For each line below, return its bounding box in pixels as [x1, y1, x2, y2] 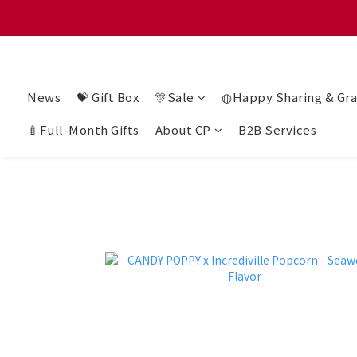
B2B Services [238, 121, 316, 139]
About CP [155, 121, 211, 139]
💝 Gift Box [76, 88, 139, 106]
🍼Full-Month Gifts [27, 121, 139, 139]
